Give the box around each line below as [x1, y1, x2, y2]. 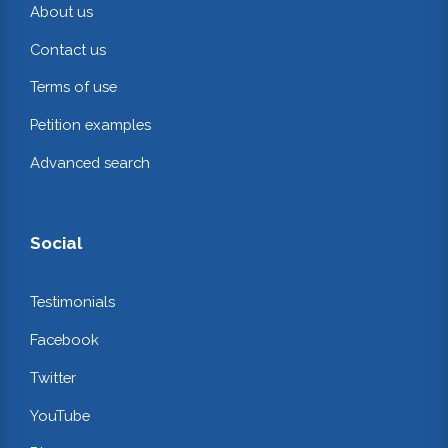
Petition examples [30, 116, 151, 134]
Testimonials [30, 292, 115, 310]
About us [30, 2, 93, 20]
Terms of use [30, 78, 117, 96]
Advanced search [30, 154, 150, 172]
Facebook [30, 330, 99, 348]
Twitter [30, 368, 76, 386]
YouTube [30, 406, 90, 424]
